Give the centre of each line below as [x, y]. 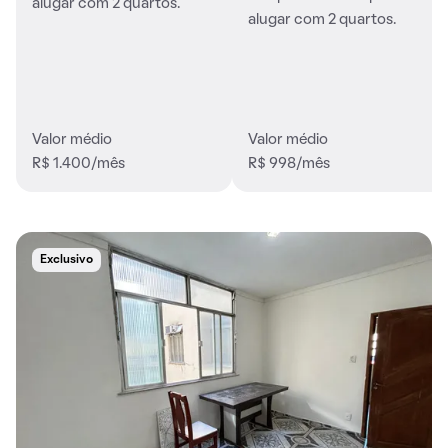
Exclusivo [66, 260]
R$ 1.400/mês [78, 164]
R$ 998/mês [289, 164]
